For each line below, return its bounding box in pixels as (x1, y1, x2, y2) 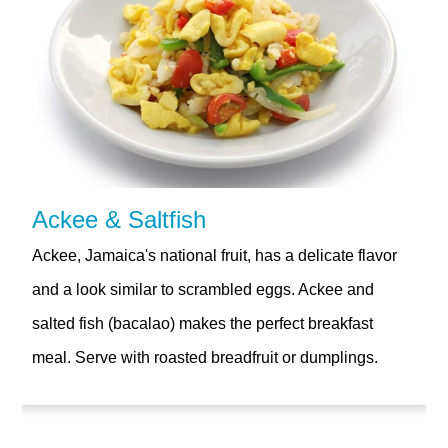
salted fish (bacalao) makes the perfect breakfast (32, 314, 374, 332)
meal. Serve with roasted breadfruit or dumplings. (32, 348, 379, 366)
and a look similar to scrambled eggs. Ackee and (32, 280, 375, 298)
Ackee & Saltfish (32, 205, 207, 233)
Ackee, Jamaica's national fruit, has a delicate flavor (32, 246, 398, 264)
